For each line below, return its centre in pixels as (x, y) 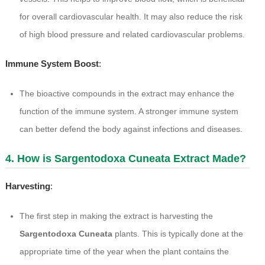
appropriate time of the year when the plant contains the (124, 252)
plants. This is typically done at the (177, 234)
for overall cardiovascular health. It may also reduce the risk (131, 17)
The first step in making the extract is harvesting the (116, 216)
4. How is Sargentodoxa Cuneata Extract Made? (125, 159)
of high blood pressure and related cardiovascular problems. (132, 35)
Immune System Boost (52, 64)
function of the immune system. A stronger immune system (129, 112)
